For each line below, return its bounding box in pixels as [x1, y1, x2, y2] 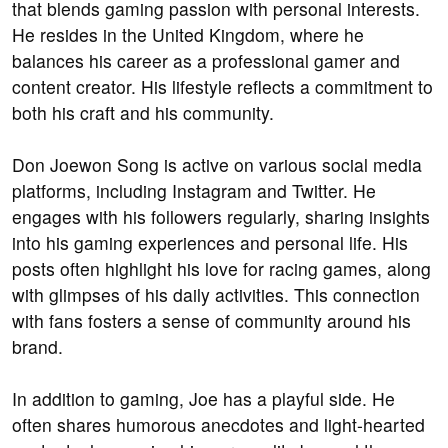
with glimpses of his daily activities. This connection [12, 282, 420, 308]
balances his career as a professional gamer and [12, 48, 400, 74]
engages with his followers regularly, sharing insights [12, 204, 430, 230]
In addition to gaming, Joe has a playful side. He [12, 386, 395, 412]
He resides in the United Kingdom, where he [12, 22, 364, 48]
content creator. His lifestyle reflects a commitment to [12, 74, 433, 100]
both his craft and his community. [12, 100, 274, 126]
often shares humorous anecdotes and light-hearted [12, 412, 425, 438]
